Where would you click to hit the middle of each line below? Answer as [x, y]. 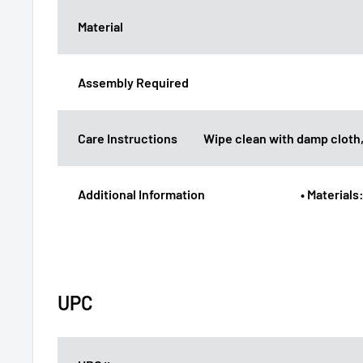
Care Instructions [128, 138]
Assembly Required [133, 82]
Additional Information [141, 194]
